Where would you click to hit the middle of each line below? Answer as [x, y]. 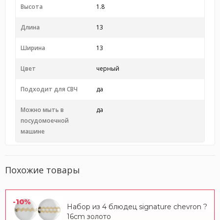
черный [108, 69]
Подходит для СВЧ [49, 89]
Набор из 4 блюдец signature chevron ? [137, 207]
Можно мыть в [42, 110]
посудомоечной [45, 121]
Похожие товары [42, 170]
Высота [32, 7]
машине [33, 131]
